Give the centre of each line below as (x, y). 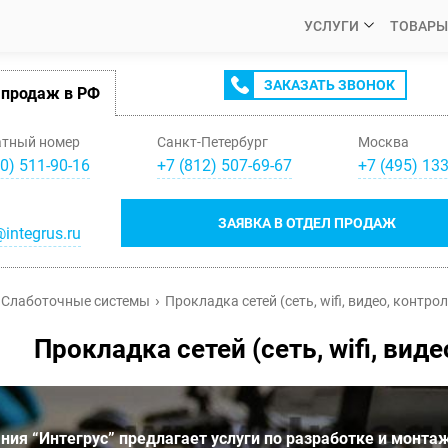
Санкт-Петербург (212, 142)
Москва (383, 142)
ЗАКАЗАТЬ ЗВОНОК (329, 85)
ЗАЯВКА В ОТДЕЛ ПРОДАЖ (307, 223)
